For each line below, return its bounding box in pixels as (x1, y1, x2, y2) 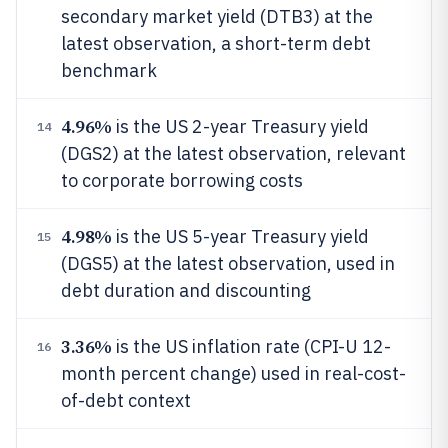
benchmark (61, 59, 157, 82)
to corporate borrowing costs (61, 169, 303, 192)
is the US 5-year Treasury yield (111, 225, 369, 248)
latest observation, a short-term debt (61, 32, 371, 55)
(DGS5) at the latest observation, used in (61, 252, 395, 275)
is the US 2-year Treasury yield (111, 115, 369, 138)
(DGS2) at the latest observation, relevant (61, 142, 406, 165)
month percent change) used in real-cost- (61, 362, 406, 385)
